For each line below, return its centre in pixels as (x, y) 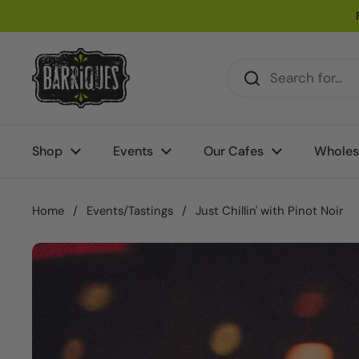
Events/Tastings (130, 211)
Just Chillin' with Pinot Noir (269, 211)
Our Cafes (234, 151)
